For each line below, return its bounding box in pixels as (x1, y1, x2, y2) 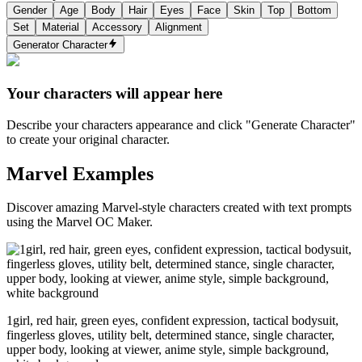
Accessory (92, 20, 142, 33)
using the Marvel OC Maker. (6, 215, 153, 229)
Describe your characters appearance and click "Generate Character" (6, 117, 356, 132)
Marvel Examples (6, 162, 154, 184)
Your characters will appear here (6, 84, 222, 102)
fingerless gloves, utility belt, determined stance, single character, (6, 328, 335, 343)
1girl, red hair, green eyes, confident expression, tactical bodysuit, (6, 314, 339, 328)
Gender (13, 3, 47, 16)
